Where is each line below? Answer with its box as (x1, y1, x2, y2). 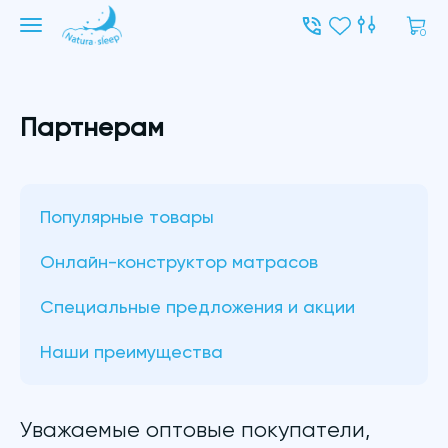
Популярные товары (40, 206, 214, 227)
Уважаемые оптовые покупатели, (20, 417, 370, 442)
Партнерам (20, 112, 164, 142)
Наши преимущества (40, 341, 223, 362)
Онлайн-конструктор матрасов (40, 251, 318, 272)
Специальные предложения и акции (40, 296, 355, 317)
